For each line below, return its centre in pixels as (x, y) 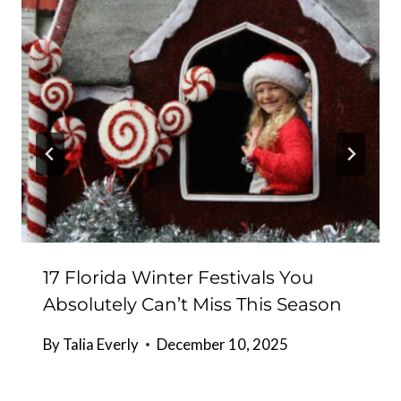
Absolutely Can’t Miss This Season (192, 305)
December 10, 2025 (223, 345)
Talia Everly (101, 345)
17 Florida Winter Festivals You (178, 278)
